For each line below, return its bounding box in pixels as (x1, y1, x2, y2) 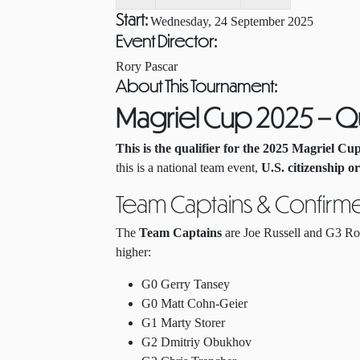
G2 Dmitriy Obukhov (141, 335, 252, 349)
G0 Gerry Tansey (141, 277, 230, 291)
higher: (116, 245, 151, 259)
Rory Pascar (116, 59, 178, 73)
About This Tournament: (116, 76, 277, 96)
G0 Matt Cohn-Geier (141, 297, 247, 310)
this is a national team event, (116, 161, 261, 174)
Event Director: (116, 31, 217, 51)
